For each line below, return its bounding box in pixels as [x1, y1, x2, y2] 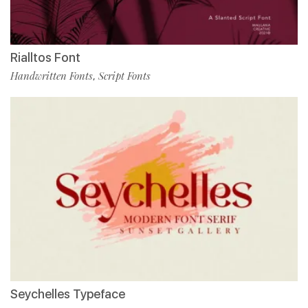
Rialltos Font [10, 50, 80, 65]
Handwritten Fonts [10, 69, 93, 83]
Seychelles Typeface [10, 287, 125, 302]
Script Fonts [98, 69, 151, 83]
